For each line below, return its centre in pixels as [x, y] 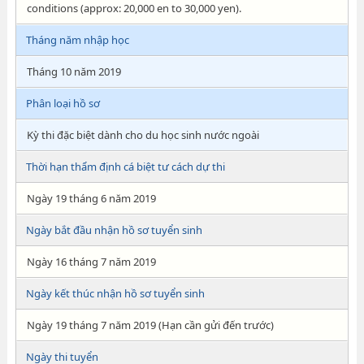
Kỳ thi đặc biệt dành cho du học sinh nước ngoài [143, 135]
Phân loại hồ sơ [63, 103]
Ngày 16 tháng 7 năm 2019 [91, 262]
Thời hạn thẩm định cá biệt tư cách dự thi [125, 167]
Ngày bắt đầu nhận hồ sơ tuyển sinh [114, 230]
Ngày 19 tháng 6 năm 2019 [91, 198]
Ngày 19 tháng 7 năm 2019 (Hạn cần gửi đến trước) [150, 325]
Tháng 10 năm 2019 [74, 71]
